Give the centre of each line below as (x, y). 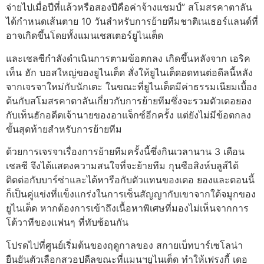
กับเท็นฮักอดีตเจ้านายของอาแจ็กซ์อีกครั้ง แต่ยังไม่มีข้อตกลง (128, 115)
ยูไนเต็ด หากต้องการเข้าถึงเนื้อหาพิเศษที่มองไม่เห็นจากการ (127, 208)
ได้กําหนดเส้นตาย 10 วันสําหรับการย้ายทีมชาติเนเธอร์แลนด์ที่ (132, 22)
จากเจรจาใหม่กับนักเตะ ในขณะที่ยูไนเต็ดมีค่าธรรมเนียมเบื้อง (131, 86)
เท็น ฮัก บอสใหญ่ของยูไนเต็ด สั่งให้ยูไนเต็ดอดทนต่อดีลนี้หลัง (129, 72)
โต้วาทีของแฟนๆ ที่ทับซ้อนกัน (67, 222)
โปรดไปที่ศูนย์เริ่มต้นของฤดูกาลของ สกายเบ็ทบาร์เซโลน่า (124, 245)
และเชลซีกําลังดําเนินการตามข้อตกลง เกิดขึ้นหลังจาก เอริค (128, 58)
